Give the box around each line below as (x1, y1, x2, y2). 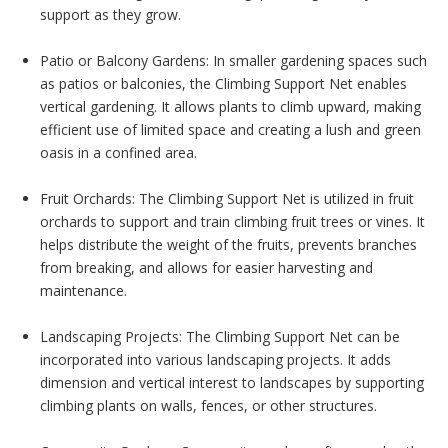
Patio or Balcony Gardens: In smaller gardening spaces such (40, 51, 427, 70)
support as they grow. (40, 5, 181, 24)
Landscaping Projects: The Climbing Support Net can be (40, 327, 400, 346)
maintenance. (40, 281, 127, 300)
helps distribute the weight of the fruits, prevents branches (40, 235, 417, 254)
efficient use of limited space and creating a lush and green (40, 120, 421, 139)
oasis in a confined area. (40, 143, 197, 162)
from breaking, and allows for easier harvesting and (40, 258, 373, 277)
